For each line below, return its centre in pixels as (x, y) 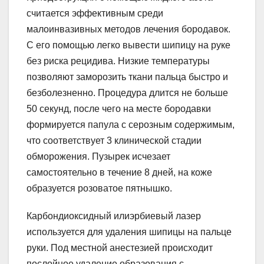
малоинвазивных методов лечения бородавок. (128, 29)
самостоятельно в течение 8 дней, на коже (119, 173)
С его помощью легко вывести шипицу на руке (128, 45)
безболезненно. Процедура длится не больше (127, 93)
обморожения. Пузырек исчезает (98, 157)
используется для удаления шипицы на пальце (129, 232)
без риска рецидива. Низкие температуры (118, 61)
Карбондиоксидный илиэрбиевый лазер (114, 216)
